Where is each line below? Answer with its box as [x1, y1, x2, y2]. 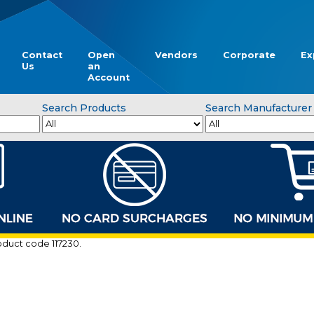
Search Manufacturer [205, 102, 313, 114]
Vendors [155, 50, 198, 60]
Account [88, 72, 130, 83]
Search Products [41, 102, 126, 114]
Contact [22, 50, 62, 60]
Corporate [223, 50, 275, 60]
